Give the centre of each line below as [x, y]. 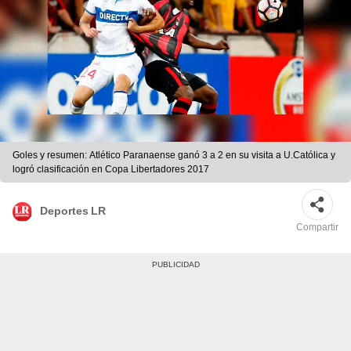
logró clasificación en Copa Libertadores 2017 [111, 170]
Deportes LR [73, 210]
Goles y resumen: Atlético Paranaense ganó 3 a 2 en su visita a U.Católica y [148, 156]
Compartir [317, 228]
